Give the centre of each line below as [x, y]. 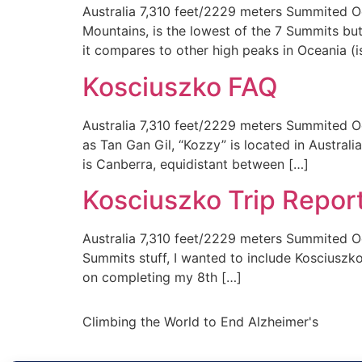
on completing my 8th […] [162, 278]
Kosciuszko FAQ [180, 86]
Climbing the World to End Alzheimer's [200, 321]
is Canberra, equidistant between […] [196, 164]
